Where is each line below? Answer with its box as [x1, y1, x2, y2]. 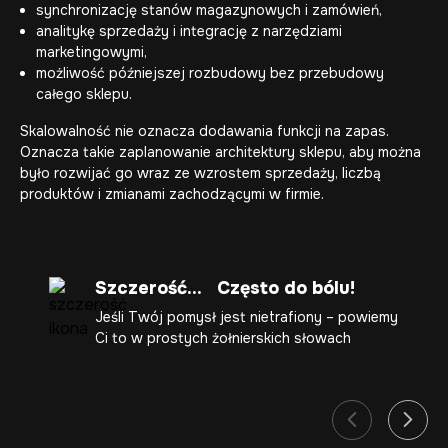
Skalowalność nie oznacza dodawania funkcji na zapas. [20, 122, 389, 140]
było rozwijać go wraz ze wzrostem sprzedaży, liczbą [20, 164, 381, 182]
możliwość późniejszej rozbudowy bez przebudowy [36, 64, 384, 82]
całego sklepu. [36, 85, 132, 103]
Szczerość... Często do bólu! [95, 277, 355, 299]
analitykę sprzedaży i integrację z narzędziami [36, 22, 342, 40]
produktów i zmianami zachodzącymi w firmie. [20, 185, 324, 203]
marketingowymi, [36, 43, 147, 61]
